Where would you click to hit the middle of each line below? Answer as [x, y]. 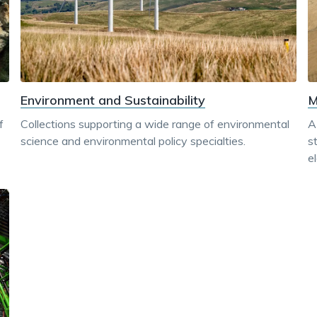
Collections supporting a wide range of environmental [155, 123]
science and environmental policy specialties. [133, 140]
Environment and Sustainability [113, 100]
